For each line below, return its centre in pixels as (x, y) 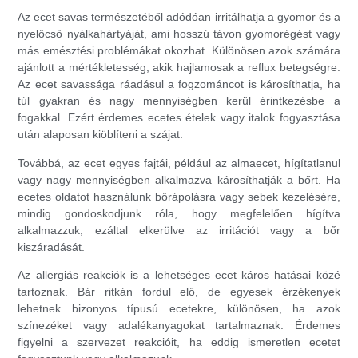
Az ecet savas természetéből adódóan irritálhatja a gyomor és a (179, 17)
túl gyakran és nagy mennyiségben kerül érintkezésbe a (179, 101)
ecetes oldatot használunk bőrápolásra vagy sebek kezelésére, (179, 196)
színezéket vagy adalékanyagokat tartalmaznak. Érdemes (179, 325)
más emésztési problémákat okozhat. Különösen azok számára (179, 51)
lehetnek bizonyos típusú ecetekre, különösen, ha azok (179, 308)
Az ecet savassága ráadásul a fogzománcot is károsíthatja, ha (179, 84)
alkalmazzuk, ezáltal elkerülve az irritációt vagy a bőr (179, 230)
